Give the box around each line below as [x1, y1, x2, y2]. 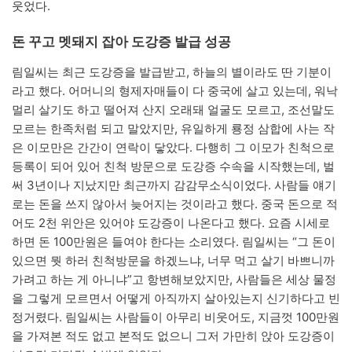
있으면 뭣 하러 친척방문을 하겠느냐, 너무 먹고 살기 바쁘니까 [12, 252, 335, 268]
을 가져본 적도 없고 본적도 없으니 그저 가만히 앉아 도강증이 [12, 328, 335, 343]
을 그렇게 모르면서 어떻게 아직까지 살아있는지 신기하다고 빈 [12, 290, 340, 306]
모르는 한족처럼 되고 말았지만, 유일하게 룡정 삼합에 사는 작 [12, 120, 335, 136]
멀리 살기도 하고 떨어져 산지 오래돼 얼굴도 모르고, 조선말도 [12, 101, 335, 117]
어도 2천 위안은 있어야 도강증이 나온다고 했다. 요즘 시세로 [12, 214, 330, 230]
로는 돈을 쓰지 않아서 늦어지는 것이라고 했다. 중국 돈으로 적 [12, 196, 338, 211]
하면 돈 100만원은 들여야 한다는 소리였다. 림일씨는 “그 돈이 [12, 233, 335, 249]
